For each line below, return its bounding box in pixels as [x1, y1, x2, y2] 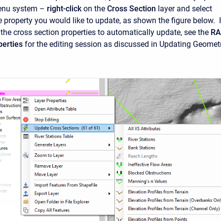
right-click [47, 4, 81, 13]
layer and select [156, 4, 212, 13]
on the [81, 4, 107, 13]
